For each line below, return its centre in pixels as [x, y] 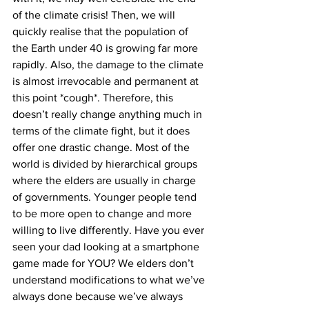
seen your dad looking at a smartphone [107, 247]
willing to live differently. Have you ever [110, 230]
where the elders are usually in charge [106, 181]
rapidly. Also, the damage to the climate [109, 65]
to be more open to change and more [103, 214]
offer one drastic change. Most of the [102, 148]
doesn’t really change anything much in [109, 114]
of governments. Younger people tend [106, 197]
